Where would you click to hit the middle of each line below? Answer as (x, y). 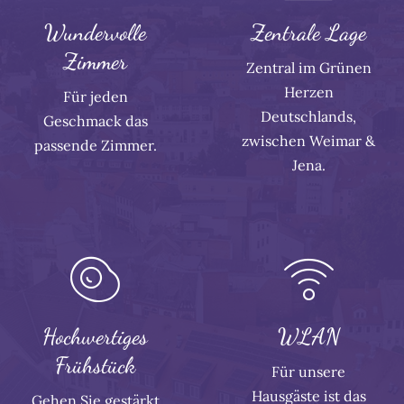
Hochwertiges (96, 336)
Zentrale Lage (309, 32)
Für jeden (95, 96)
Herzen (308, 92)
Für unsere (309, 371)
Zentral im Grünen (308, 67)
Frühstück (96, 365)
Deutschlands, (309, 116)
